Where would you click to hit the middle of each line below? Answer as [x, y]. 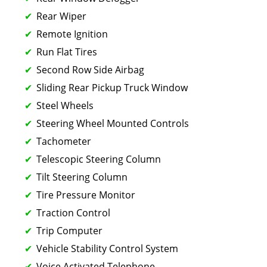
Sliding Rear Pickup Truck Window [112, 87]
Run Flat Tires [67, 52]
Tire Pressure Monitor [86, 195]
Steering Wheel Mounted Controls [113, 123]
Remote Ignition [72, 34]
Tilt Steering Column [82, 177]
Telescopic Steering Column [99, 159]
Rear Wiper [61, 16]
